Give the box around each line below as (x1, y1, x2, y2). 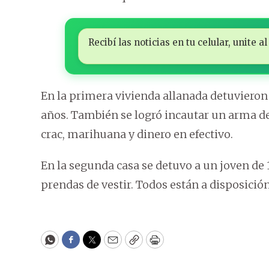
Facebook (70, 238, 121, 252)
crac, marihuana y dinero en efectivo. (41, 127, 233, 142)
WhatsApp (49, 238, 106, 252)
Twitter (91, 238, 131, 252)
